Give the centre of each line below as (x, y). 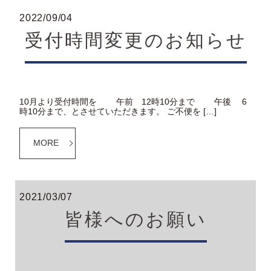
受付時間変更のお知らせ (135, 40)
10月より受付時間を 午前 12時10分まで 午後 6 (133, 101)
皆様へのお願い (135, 220)
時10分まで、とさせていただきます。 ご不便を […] (118, 111)
